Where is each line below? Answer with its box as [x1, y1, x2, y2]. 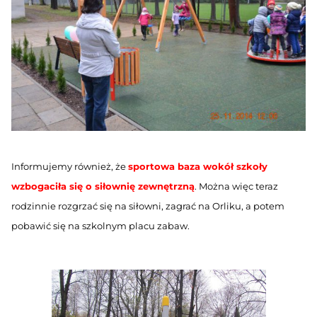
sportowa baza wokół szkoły [127, 161, 267, 173]
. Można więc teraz [194, 180, 278, 192]
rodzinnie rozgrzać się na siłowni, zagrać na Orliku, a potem [11, 200, 284, 212]
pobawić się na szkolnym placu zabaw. [11, 220, 190, 232]
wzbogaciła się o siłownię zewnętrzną [11, 180, 195, 192]
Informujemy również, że [11, 161, 128, 173]
